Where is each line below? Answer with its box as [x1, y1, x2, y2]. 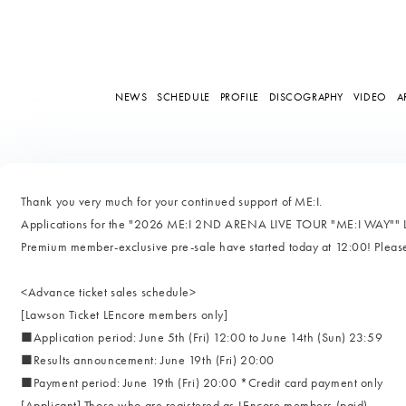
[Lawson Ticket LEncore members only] [21, 306, 228, 323]
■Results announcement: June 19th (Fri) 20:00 [21, 352, 275, 368]
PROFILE [219, 89, 259, 104]
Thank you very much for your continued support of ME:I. [21, 193, 324, 209]
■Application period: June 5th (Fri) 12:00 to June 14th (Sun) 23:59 [21, 329, 383, 345]
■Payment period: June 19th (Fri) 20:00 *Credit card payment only [21, 374, 384, 391]
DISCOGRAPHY [268, 89, 343, 104]
